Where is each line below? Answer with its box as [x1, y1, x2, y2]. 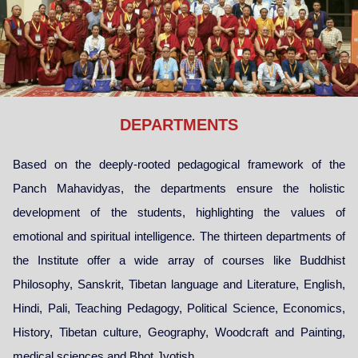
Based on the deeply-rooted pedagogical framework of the [13, 157, 345, 172]
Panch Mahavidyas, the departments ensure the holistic [13, 181, 345, 196]
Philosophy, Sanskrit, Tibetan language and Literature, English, [13, 277, 345, 292]
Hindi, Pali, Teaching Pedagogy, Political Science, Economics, [13, 301, 345, 316]
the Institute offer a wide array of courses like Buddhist [13, 253, 345, 268]
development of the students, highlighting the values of [13, 205, 345, 220]
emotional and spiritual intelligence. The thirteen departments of [13, 229, 345, 244]
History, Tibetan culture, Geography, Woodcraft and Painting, [13, 325, 345, 340]
